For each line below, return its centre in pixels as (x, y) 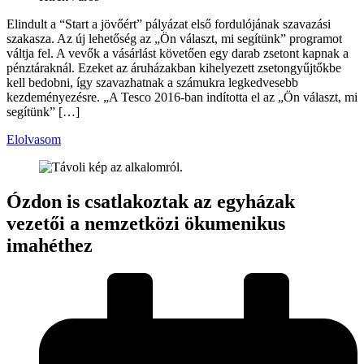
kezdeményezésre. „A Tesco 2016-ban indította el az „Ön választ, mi (182, 97)
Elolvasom (34, 140)
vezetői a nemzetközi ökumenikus (146, 223)
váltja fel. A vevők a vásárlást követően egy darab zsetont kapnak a (178, 54)
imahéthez (50, 245)
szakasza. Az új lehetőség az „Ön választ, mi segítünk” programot (174, 39)
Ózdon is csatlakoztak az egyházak (151, 201)
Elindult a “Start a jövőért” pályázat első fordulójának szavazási (169, 24)
